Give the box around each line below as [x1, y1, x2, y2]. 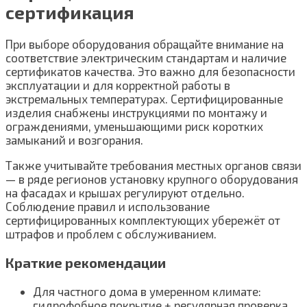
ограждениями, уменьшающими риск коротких [5, 119, 263, 134]
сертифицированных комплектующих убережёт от [5, 213, 280, 228]
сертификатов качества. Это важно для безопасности [5, 64, 295, 79]
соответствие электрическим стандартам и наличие [5, 51, 286, 65]
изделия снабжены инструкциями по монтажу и [5, 106, 267, 120]
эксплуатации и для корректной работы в [5, 78, 230, 93]
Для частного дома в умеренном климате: [33, 284, 261, 298]
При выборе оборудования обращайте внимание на [5, 37, 284, 51]
